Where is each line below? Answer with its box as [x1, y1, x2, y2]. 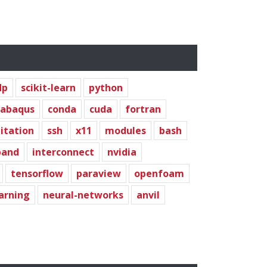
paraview [76, 166, 121, 180]
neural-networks [43, 188, 123, 201]
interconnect [32, 145, 94, 159]
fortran [125, 102, 161, 116]
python [89, 80, 123, 94]
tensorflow [11, 166, 63, 180]
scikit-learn [21, 80, 76, 94]
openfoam [134, 166, 184, 180]
